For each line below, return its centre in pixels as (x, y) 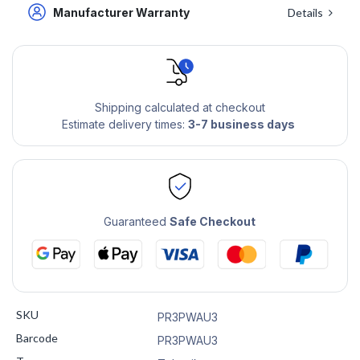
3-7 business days (241, 125)
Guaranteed (137, 222)
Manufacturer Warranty (123, 12)
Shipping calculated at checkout (180, 108)
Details (306, 12)
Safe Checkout (213, 222)
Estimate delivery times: (125, 125)
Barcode (37, 337)
